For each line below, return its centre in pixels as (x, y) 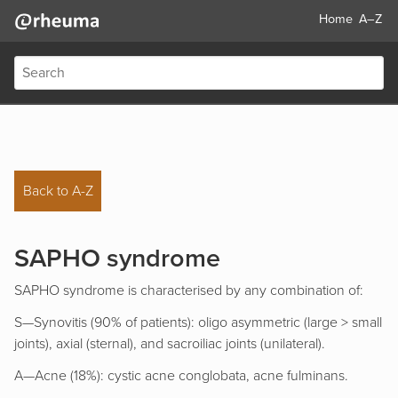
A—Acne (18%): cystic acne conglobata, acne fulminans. (181, 375)
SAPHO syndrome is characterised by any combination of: (189, 290)
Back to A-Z (58, 191)
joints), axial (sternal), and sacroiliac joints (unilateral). (170, 343)
